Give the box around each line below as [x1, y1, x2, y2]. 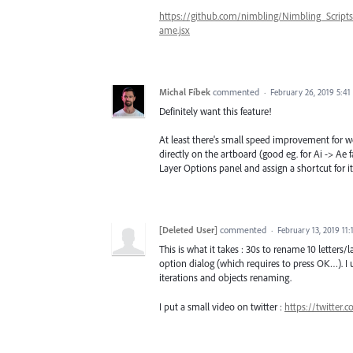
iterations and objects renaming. [159, 271, 292, 284]
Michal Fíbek [159, 86, 210, 98]
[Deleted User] [159, 224, 217, 236]
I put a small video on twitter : [159, 299, 284, 313]
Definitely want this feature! [159, 105, 271, 118]
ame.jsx [159, 24, 190, 37]
